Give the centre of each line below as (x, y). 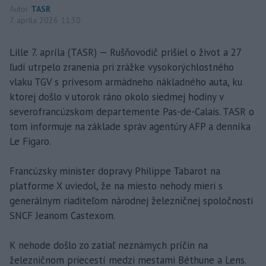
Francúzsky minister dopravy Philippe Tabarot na (115, 171)
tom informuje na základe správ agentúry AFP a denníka (130, 127)
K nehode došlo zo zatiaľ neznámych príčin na (109, 246)
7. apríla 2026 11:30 (45, 20)
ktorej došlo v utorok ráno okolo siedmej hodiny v (116, 97)
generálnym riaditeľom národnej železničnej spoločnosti (131, 201)
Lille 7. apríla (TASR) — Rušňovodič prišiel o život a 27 (125, 53)
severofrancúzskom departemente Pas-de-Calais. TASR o (132, 112)
